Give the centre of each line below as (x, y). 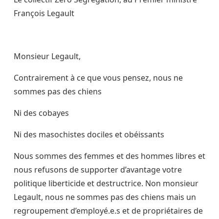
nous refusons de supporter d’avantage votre (98, 170)
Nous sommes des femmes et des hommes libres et (109, 156)
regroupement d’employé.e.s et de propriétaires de (108, 211)
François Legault (44, 13)
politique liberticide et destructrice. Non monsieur (106, 184)
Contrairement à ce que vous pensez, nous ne (98, 78)
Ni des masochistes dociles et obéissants (89, 135)
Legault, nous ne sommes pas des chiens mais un (105, 197)
